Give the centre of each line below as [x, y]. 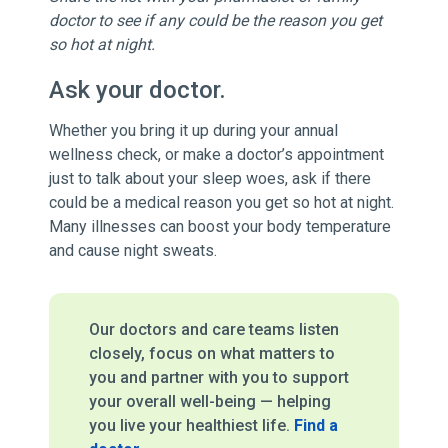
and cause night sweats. [132, 251]
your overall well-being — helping [209, 402]
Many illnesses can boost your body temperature [219, 227]
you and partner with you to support [218, 378]
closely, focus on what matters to [211, 354]
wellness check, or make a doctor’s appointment [216, 155]
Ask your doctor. [137, 90]
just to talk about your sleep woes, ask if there [209, 179]
